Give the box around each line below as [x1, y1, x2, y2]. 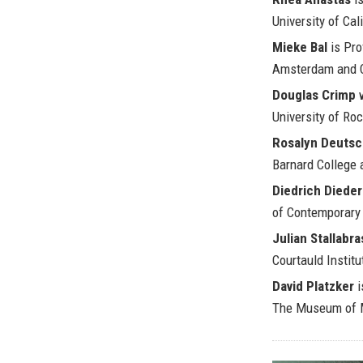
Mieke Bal [272, 39, 327, 55]
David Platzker [272, 278, 354, 294]
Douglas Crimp [272, 87, 356, 103]
